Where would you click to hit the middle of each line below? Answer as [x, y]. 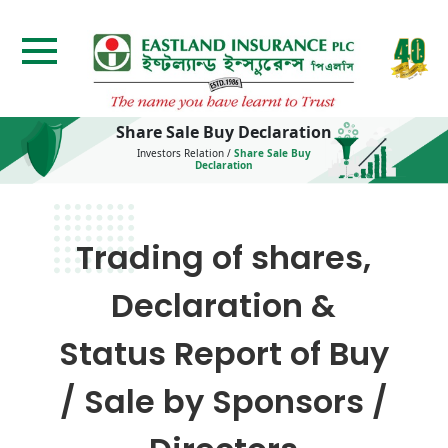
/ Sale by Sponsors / [223, 401]
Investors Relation [180, 152]
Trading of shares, [224, 257]
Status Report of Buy [223, 353]
